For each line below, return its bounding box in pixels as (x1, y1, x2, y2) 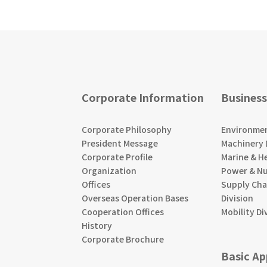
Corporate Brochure (81, 232, 164, 245)
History (81, 219, 112, 231)
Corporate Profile (81, 150, 153, 163)
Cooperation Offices (81, 205, 164, 218)
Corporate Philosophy (81, 123, 172, 135)
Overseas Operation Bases (81, 191, 188, 204)
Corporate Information (81, 89, 204, 105)
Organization (81, 164, 136, 176)
